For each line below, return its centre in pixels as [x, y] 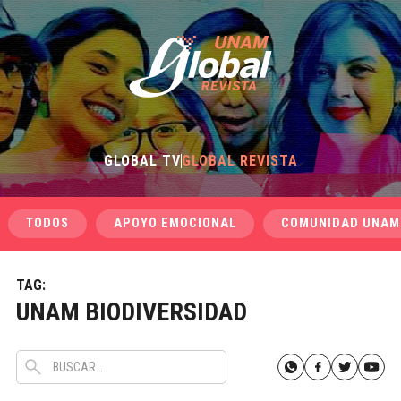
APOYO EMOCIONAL [175, 223]
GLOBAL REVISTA [239, 161]
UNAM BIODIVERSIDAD [131, 312]
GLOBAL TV [142, 161]
